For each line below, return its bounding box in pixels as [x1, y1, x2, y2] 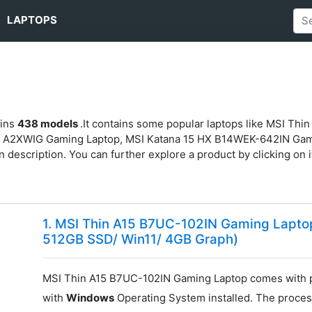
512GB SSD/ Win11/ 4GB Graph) [42, 231, 239, 248]
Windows [66, 291, 115, 305]
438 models [17, 116, 81, 130]
